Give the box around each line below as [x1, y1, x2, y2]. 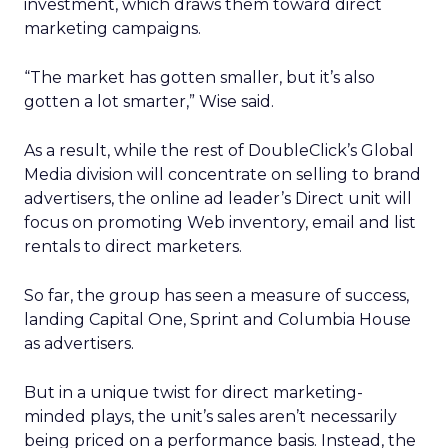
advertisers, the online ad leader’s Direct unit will [24, 189, 412, 208]
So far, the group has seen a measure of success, [24, 286, 409, 305]
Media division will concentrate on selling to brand [24, 165, 421, 184]
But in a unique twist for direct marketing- [24, 383, 363, 402]
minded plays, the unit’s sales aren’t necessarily [24, 407, 397, 426]
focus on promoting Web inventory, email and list [24, 213, 416, 232]
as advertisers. [24, 334, 134, 353]
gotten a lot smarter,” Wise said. [24, 92, 274, 111]
